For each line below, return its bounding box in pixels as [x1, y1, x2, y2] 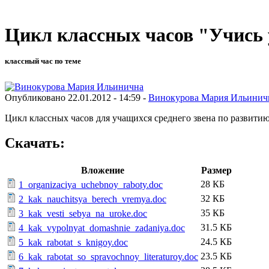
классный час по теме [5, 56, 81, 66]
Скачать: [5, 135, 65, 151]
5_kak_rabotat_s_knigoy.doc [19, 237, 128, 248]
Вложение [80, 165, 124, 176]
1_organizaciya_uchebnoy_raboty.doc [19, 180, 163, 190]
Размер [201, 165, 232, 176]
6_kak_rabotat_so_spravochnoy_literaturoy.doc [19, 252, 198, 262]
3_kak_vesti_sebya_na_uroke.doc [19, 208, 147, 219]
